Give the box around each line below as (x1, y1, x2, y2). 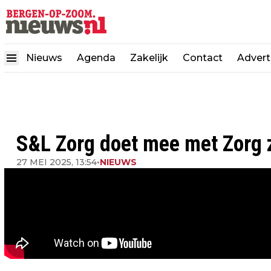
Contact (183, 52, 223, 64)
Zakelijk (130, 52, 168, 64)
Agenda (77, 52, 116, 64)
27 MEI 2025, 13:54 (16, 157, 97, 168)
